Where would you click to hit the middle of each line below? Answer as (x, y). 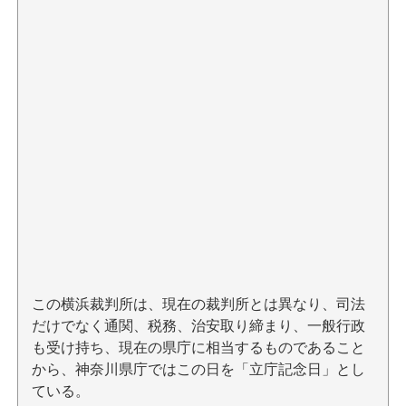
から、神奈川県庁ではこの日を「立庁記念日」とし (198, 369)
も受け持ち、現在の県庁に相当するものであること (198, 348)
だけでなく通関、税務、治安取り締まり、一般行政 (198, 326)
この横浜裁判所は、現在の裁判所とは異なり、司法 (198, 304)
